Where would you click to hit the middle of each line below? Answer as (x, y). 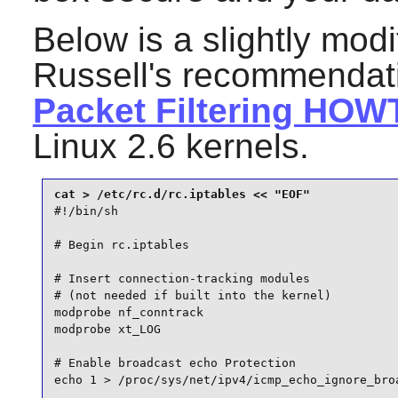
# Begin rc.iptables (121, 244)
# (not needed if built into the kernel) (192, 295)
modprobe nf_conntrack (128, 312)
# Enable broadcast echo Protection (175, 362)
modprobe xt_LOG (107, 329)
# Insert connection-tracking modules (182, 278)
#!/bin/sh (86, 211)
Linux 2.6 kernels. (171, 147)
